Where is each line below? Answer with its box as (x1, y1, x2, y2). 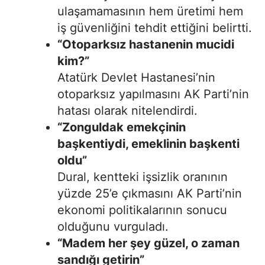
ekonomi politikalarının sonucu (57, 203, 227, 218)
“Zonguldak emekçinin (57, 120, 186, 135)
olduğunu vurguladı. (57, 219, 169, 234)
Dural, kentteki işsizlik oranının (57, 170, 228, 185)
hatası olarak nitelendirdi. (57, 104, 198, 118)
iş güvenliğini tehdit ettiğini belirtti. (57, 21, 252, 35)
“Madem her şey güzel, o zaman (57, 236, 240, 251)
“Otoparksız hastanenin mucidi (57, 37, 234, 52)
